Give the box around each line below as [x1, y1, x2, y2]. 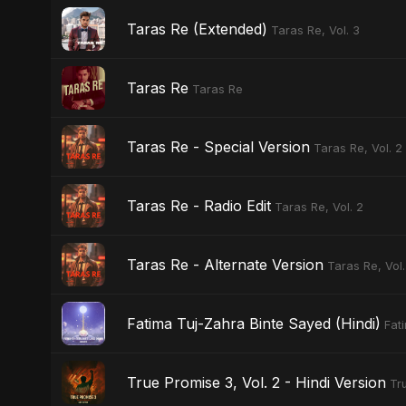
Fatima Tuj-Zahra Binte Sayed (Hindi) [127, 314, 381, 333]
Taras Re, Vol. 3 [271, 23, 360, 37]
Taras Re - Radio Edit [127, 196, 271, 215]
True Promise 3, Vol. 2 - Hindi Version [127, 372, 386, 391]
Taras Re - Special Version [127, 137, 310, 156]
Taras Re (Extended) [127, 19, 267, 38]
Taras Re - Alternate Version [127, 255, 324, 274]
